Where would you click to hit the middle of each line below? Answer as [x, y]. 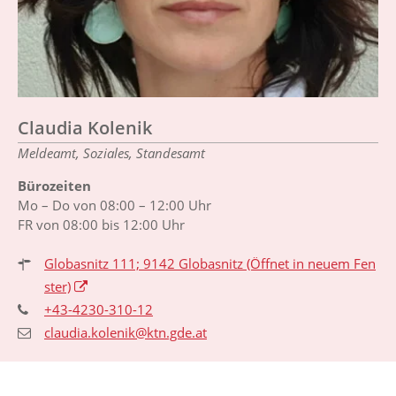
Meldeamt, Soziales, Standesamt [111, 152]
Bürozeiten [54, 185]
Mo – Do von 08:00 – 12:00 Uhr [114, 205]
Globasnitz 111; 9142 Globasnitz [144, 263]
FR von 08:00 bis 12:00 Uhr [101, 224]
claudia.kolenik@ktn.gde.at [126, 332]
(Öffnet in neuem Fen [309, 263]
